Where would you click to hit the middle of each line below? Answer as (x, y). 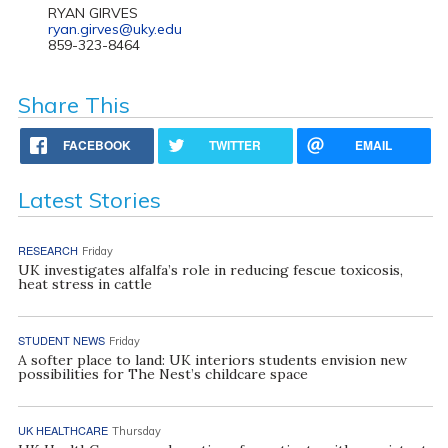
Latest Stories (89, 200)
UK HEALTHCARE (62, 430)
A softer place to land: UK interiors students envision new (212, 360)
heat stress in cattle (84, 284)
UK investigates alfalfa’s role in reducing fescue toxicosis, (210, 270)
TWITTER (235, 145)
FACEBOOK (97, 145)
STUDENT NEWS (61, 340)
